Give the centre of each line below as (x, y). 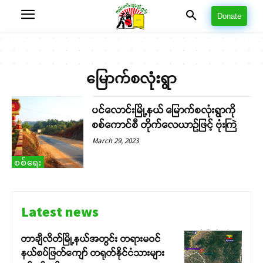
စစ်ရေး (28, 163)
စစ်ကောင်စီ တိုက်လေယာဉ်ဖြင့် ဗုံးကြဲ (165, 125)
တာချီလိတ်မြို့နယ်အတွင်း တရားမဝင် (91, 239)
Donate (229, 16)
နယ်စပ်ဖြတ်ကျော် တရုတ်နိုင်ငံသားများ (93, 253)
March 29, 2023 (116, 141)
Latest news (60, 212)
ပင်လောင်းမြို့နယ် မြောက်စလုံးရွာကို (164, 110)
